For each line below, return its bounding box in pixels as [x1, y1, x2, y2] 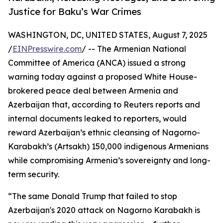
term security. [8, 169, 59, 180]
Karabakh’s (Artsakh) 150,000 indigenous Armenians [8, 141, 209, 152]
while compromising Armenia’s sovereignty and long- [8, 155, 211, 166]
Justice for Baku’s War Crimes [8, 6, 141, 17]
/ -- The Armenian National [82, 44, 186, 54]
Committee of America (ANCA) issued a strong [8, 58, 186, 68]
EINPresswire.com [12, 44, 82, 54]
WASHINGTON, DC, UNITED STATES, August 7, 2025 [8, 30, 208, 40]
